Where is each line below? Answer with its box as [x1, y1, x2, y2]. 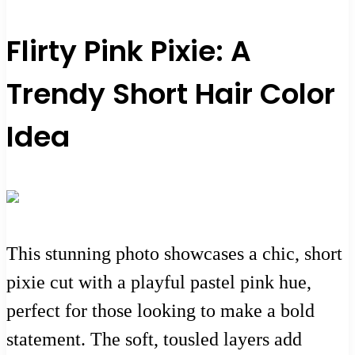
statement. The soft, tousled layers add [6, 328, 302, 349]
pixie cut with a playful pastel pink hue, [6, 271, 311, 292]
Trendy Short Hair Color [6, 73, 335, 114]
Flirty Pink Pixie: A [6, 30, 251, 71]
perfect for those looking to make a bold [6, 300, 315, 321]
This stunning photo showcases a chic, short [6, 242, 342, 264]
